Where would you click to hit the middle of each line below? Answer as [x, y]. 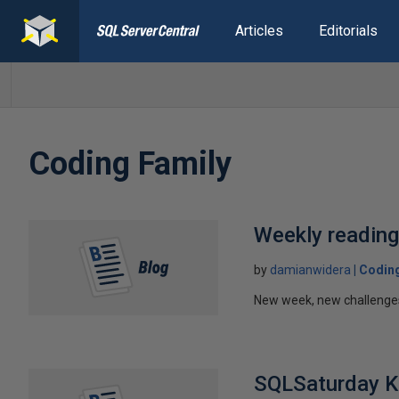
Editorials [348, 31]
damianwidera [311, 270]
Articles [259, 31]
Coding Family [130, 164]
